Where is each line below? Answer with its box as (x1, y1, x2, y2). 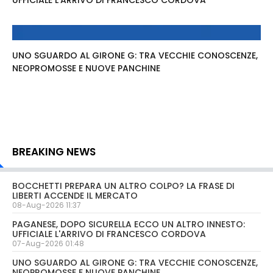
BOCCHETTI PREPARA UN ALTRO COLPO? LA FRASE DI (12, 180, 235, 192)
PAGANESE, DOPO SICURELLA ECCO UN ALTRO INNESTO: (12, 218, 245, 230)
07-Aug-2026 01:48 (12, 238, 84, 249)
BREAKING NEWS (12, 144, 96, 159)
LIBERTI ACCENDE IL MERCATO (12, 190, 138, 202)
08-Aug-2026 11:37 (12, 200, 81, 210)
